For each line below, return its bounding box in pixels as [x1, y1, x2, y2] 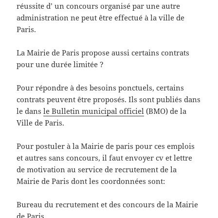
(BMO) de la [144, 106, 187, 116]
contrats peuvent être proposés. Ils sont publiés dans [17, 94, 201, 105]
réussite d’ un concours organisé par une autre [17, 1, 181, 11]
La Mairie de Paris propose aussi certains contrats [17, 48, 190, 58]
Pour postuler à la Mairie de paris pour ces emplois [17, 141, 195, 151]
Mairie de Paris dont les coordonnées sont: [17, 176, 165, 186]
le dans [17, 106, 44, 116]
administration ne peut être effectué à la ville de [17, 13, 185, 23]
